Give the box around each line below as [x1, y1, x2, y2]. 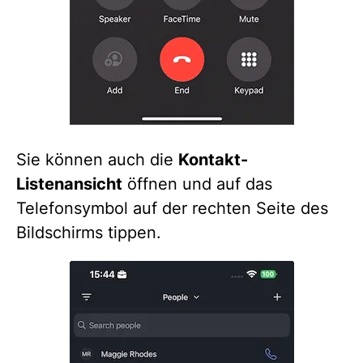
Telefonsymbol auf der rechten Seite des [16, 199, 328, 219]
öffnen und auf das [122, 174, 272, 194]
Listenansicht [16, 174, 122, 194]
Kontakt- [178, 150, 248, 170]
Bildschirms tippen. [16, 223, 161, 243]
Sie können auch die [16, 150, 178, 170]
